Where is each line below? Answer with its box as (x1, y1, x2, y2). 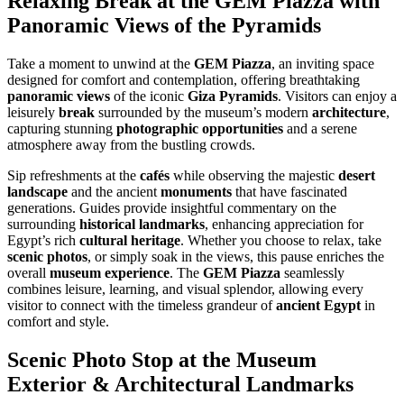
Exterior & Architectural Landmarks (7, 372, 353, 396)
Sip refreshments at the (7, 168, 140, 183)
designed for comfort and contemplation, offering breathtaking (7, 72, 360, 87)
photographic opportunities (116, 121, 283, 136)
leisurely (7, 105, 59, 120)
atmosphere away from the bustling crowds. (7, 137, 255, 152)
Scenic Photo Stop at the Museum (7, 347, 317, 372)
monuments (161, 184, 232, 199)
